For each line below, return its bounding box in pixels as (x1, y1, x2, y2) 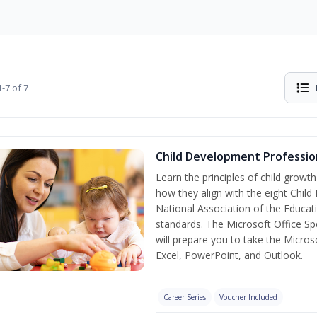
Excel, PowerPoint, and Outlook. (155, 248, 303, 262)
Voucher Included (219, 292, 277, 302)
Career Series (163, 292, 206, 302)
